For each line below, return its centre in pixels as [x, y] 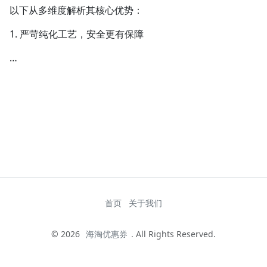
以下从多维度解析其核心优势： [76, 10]
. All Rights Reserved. [173, 234]
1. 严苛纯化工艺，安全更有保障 [77, 34]
